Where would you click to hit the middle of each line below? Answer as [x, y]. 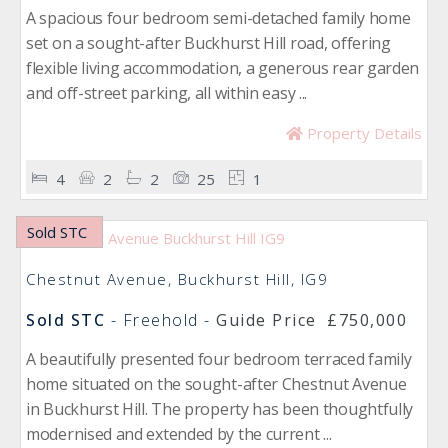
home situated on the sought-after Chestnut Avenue [216, 384]
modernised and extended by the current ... [179, 434]
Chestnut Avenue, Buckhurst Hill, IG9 [177, 279]
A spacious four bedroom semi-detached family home [218, 18]
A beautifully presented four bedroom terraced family [219, 359]
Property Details [362, 133]
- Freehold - [160, 320]
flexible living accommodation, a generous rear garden [223, 68]
